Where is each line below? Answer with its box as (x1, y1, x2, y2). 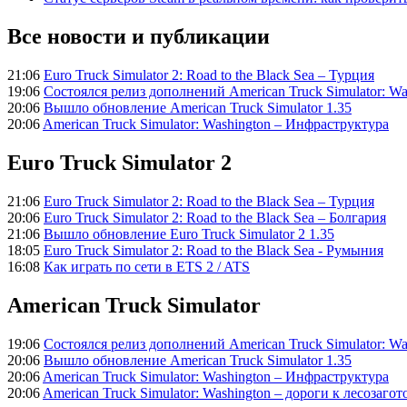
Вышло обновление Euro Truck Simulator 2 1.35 (44, 225, 334, 242)
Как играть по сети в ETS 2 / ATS (44, 258, 250, 274)
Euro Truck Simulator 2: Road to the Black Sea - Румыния (44, 242, 383, 258)
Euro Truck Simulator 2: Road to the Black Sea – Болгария (44, 209, 386, 225)
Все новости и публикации (7, 25, 270, 49)
